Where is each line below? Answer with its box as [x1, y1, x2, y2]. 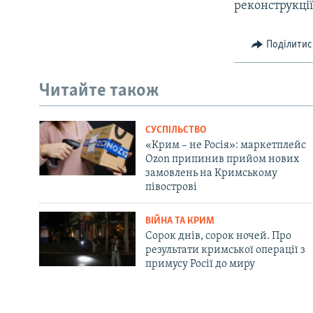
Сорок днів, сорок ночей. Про [145, 231, 291, 242]
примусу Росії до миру [145, 259, 255, 270]
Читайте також [39, 81, 159, 101]
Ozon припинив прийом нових [145, 154, 299, 166]
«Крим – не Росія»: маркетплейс [145, 140, 306, 152]
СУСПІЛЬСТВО [145, 125, 206, 136]
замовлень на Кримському [145, 168, 277, 180]
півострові [145, 182, 197, 194]
